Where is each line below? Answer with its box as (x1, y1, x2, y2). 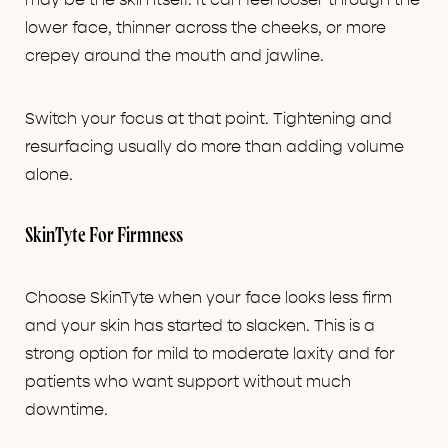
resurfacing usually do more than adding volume (25, 138, 404, 157)
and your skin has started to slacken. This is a (25, 317, 375, 336)
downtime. (25, 401, 108, 420)
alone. (25, 166, 73, 185)
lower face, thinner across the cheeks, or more (25, 19, 386, 38)
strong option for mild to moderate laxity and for (25, 345, 395, 364)
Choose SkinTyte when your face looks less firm (25, 289, 392, 308)
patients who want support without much (25, 373, 351, 392)
